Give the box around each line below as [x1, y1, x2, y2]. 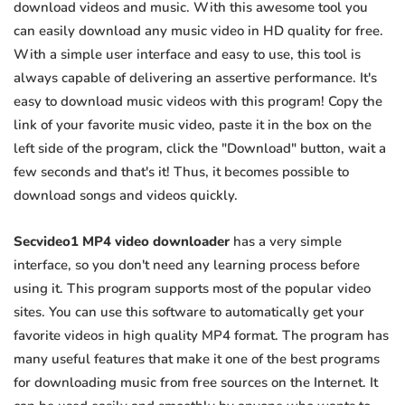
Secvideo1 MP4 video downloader [14, 232, 230, 251]
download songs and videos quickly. [14, 186, 238, 205]
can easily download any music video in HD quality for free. [14, 22, 383, 41]
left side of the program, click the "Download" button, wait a [14, 139, 386, 158]
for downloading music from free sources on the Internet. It [14, 373, 378, 392]
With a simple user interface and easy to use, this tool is [14, 45, 361, 64]
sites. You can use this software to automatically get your [14, 303, 364, 322]
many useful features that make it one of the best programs [14, 350, 380, 369]
